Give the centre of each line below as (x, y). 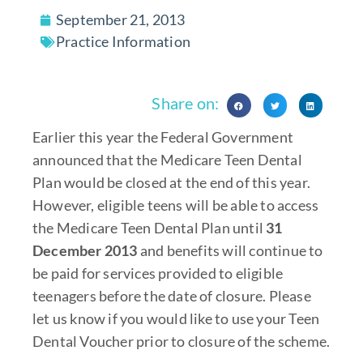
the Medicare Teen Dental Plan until (149, 227)
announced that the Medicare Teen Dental (167, 159)
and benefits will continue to (231, 250)
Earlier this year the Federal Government (163, 137)
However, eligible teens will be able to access (176, 205)
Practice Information (123, 42)
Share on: (186, 103)
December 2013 (86, 250)
